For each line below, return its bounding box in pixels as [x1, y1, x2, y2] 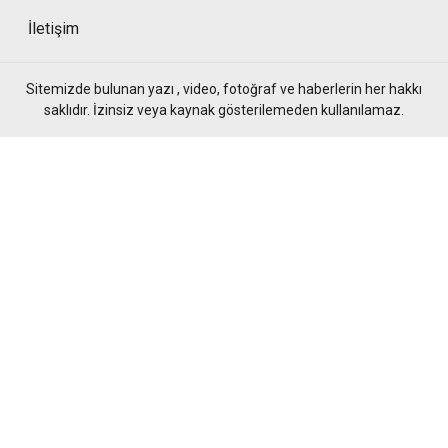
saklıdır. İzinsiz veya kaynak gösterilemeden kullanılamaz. [44, 102, 404, 119]
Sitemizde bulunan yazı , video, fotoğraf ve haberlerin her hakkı [26, 81, 422, 98]
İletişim [28, 19, 79, 39]
